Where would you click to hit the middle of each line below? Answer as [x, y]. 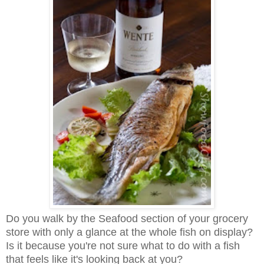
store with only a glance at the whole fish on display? [131, 232]
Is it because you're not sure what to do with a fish [123, 245]
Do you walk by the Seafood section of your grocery [127, 218]
